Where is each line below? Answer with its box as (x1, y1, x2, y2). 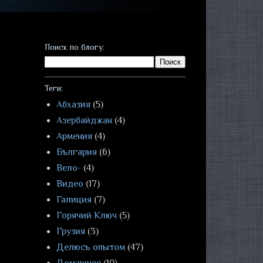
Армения (56, 131, 92, 141)
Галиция (56, 194, 92, 205)
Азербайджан (56, 115, 112, 126)
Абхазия (56, 99, 90, 110)
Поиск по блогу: (45, 42, 104, 52)
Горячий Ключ (56, 210, 117, 221)
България (56, 147, 97, 157)
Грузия (56, 226, 85, 237)
